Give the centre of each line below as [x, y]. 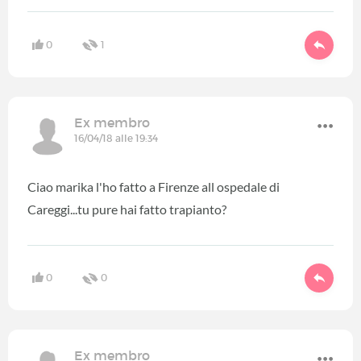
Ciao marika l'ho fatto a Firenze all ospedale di [154, 186]
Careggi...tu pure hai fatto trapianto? [127, 209]
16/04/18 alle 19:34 [116, 138]
